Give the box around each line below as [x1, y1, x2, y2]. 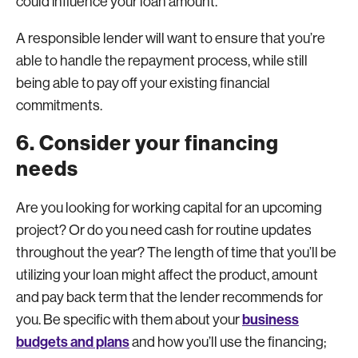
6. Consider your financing [16, 131, 279, 156]
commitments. [16, 97, 102, 113]
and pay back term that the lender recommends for [16, 289, 323, 305]
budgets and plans [16, 333, 129, 351]
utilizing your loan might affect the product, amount [16, 267, 318, 283]
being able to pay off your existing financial [16, 75, 270, 91]
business [242, 311, 299, 328]
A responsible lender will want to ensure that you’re [16, 30, 325, 46]
